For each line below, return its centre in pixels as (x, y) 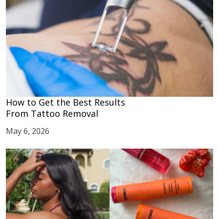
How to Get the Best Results (66, 102)
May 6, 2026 (28, 131)
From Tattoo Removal (52, 113)
